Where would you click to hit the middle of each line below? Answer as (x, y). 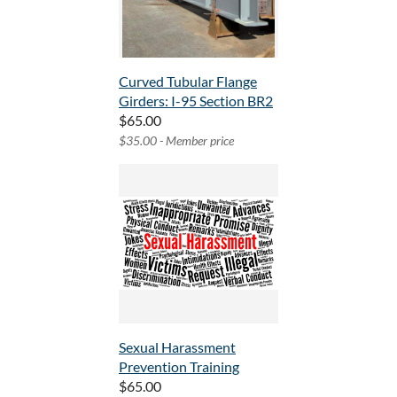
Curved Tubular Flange (188, 82)
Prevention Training (179, 367)
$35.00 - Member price (176, 141)
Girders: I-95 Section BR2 (196, 101)
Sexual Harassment (177, 347)
